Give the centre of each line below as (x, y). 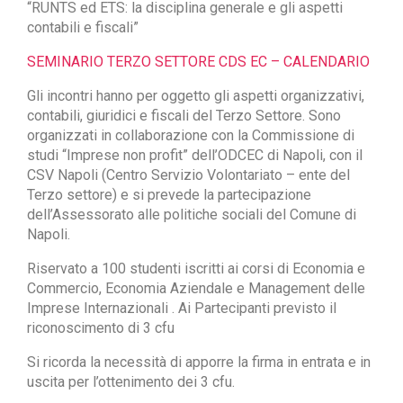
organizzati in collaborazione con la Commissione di (191, 136)
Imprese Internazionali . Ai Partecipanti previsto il (182, 309)
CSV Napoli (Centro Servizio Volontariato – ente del (188, 175)
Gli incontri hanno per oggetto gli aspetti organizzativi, (196, 96)
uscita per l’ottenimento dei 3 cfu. (131, 382)
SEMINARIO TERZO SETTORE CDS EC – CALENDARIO (198, 62)
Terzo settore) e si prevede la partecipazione (169, 195)
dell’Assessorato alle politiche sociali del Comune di (192, 215)
